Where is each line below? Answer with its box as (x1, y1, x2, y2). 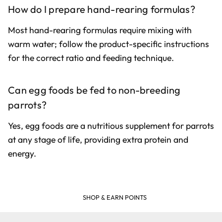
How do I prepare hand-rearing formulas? (8, 3, 195, 16)
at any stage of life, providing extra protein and (8, 133, 188, 145)
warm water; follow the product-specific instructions (8, 38, 209, 50)
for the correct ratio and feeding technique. (8, 52, 174, 63)
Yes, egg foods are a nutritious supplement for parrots (8, 119, 214, 131)
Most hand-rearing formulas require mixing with (8, 24, 192, 36)
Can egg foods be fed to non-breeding (8, 84, 180, 97)
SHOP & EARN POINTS (81, 193, 145, 201)
